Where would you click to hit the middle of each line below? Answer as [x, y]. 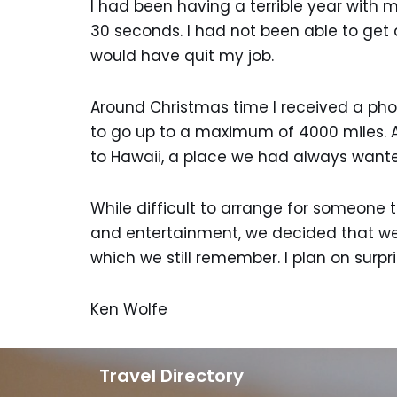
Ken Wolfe [129, 309]
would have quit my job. [182, 56]
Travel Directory [171, 376]
